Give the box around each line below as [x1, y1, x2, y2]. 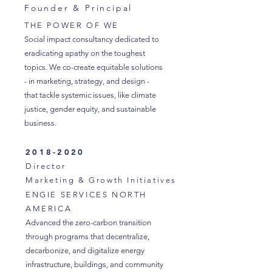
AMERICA [25, 204, 72, 213]
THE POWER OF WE [24, 21, 119, 30]
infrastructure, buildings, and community [25, 260, 163, 269]
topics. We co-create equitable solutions [24, 63, 163, 72]
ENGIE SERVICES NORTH [25, 190, 148, 199]
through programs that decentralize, [25, 232, 149, 241]
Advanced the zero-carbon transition [25, 218, 151, 227]
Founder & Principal [24, 2, 133, 13]
